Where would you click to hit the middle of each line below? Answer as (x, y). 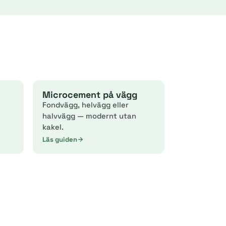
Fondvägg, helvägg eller (85, 105)
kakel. (53, 127)
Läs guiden (60, 139)
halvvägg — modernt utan (89, 116)
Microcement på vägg (90, 95)
